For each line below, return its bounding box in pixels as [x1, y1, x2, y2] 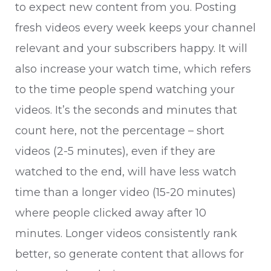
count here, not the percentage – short [15, 124, 224, 137]
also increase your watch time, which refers [15, 62, 251, 76]
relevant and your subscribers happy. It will [15, 42, 247, 55]
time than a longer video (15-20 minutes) [15, 186, 236, 199]
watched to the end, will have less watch [15, 165, 237, 178]
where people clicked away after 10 [15, 206, 206, 220]
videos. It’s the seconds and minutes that [15, 103, 237, 117]
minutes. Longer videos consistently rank [15, 227, 237, 240]
